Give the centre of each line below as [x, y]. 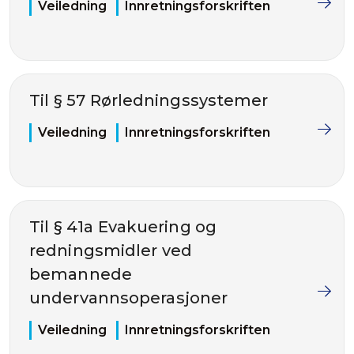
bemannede [81, 274]
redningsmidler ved [111, 250]
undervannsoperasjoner [129, 298]
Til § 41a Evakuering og [123, 227]
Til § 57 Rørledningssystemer [149, 100]
